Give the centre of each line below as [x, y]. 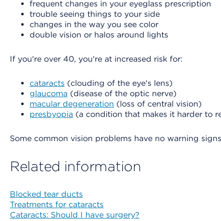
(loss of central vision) [158, 104]
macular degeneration [72, 104]
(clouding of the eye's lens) [119, 83]
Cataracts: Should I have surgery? [75, 215]
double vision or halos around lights [99, 35]
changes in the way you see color [94, 24]
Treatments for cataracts [57, 204]
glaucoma [49, 93]
